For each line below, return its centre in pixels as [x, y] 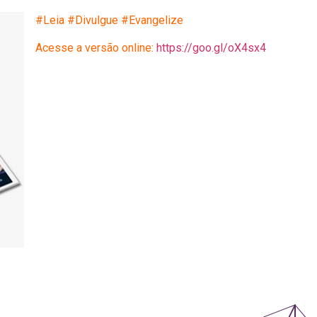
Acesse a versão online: [96, 47]
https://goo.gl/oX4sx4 [211, 47]
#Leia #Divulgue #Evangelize [109, 21]
